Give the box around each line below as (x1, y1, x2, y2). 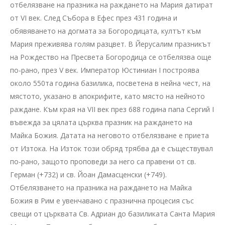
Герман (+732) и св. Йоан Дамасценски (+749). (10, 169, 167, 179)
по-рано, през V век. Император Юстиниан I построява (10, 65, 199, 75)
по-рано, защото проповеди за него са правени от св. (10, 156, 196, 166)
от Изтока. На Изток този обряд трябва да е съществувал (10, 143, 213, 153)
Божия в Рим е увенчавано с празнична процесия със (10, 195, 194, 205)
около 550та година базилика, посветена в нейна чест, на (10, 78, 210, 88)
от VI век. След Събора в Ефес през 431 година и (10, 13, 177, 23)
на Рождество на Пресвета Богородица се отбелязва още (10, 52, 211, 62)
